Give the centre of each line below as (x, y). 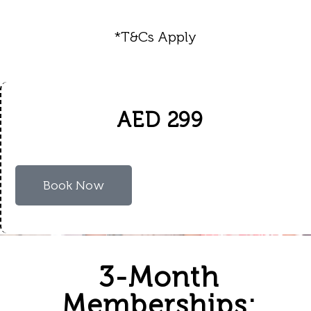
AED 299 (160, 120)
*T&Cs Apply (155, 37)
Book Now (74, 185)
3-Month (159, 277)
